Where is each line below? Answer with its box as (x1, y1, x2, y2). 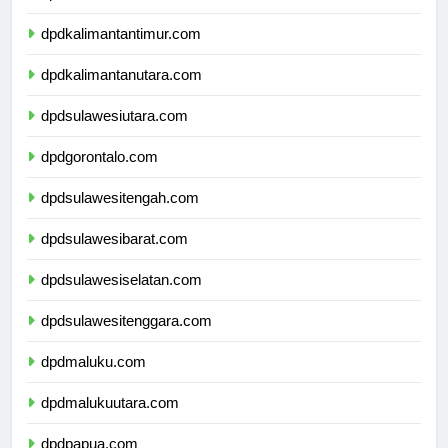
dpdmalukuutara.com (41, 412, 179, 430)
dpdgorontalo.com (41, 166, 158, 184)
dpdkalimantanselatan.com (41, 2, 216, 20)
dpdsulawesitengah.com (41, 207, 199, 225)
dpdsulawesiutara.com (41, 125, 188, 143)
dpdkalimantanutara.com (41, 84, 202, 102)
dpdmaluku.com (41, 371, 146, 389)
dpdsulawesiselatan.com (41, 289, 202, 307)
